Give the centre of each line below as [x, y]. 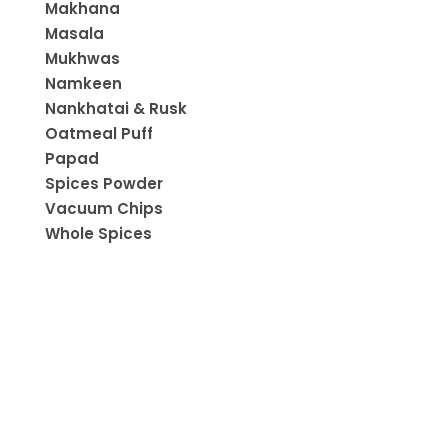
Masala [74, 33]
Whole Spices [98, 233]
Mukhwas [82, 58]
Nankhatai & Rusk [116, 108]
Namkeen [83, 83]
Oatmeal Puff [99, 133]
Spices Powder [104, 183]
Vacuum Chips [104, 208]
